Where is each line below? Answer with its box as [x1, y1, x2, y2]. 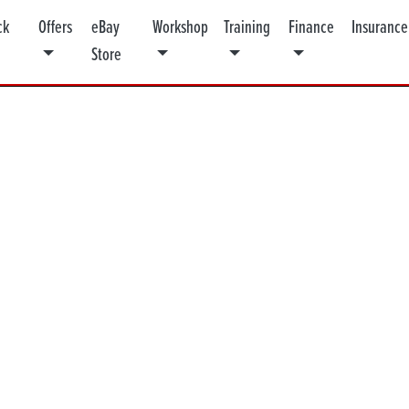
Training [224, 16, 271, 40]
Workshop [152, 16, 209, 40]
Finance [288, 16, 334, 40]
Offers [37, 16, 72, 40]
